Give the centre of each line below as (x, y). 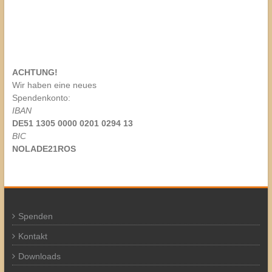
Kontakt (32, 236)
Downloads (39, 256)
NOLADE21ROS (44, 148)
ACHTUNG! (35, 72)
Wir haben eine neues (54, 85)
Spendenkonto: (41, 97)
